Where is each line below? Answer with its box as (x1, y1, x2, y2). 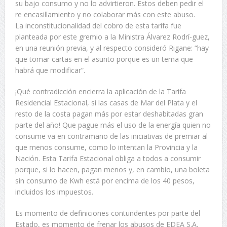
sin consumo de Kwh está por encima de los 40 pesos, (15, 176, 195, 186)
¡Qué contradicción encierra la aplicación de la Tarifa (15, 87, 186, 97)
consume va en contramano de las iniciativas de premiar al (15, 131, 208, 141)
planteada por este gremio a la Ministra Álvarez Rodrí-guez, (15, 32, 210, 42)
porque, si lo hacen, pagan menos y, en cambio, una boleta (15, 165, 210, 175)
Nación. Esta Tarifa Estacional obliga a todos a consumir (15, 154, 201, 164)
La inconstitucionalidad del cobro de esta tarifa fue (15, 21, 181, 31)
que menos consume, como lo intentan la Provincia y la (15, 142, 198, 153)
